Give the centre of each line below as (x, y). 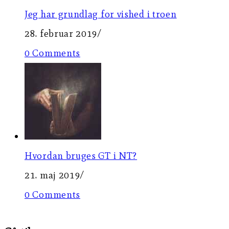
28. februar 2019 (61, 34)
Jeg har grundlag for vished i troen (101, 14)
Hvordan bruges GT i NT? (81, 156)
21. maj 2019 (53, 175)
